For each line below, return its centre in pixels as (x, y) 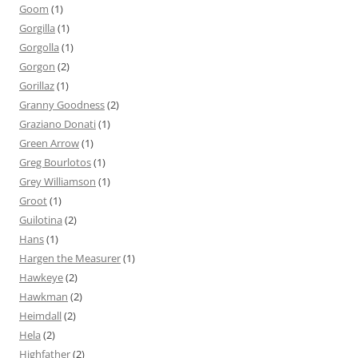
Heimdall (40, 316)
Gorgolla (39, 48)
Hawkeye (41, 278)
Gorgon (37, 67)
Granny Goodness (62, 105)
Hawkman (44, 297)
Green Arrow (49, 143)
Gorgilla (37, 28)
